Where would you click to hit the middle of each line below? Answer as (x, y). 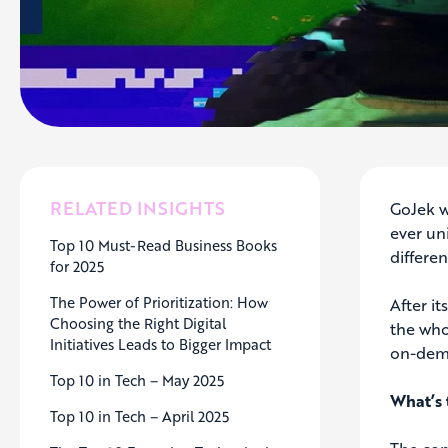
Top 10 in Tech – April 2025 (139, 416)
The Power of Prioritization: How (159, 302)
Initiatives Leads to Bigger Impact (160, 344)
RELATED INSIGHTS (137, 208)
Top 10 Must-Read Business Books (163, 245)
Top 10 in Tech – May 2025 (137, 380)
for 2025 (77, 266)
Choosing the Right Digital (138, 323)
